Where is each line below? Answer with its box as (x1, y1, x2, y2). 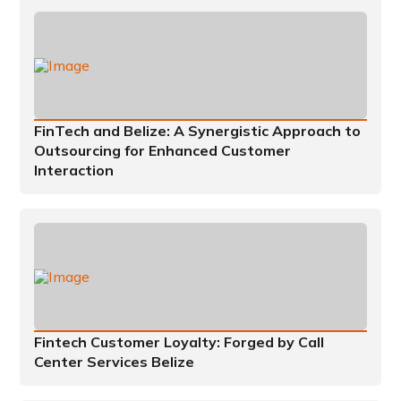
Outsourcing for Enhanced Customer (34, 141, 292, 160)
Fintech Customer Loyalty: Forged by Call (34, 333, 325, 352)
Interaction (34, 161, 115, 180)
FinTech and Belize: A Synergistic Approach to (34, 122, 362, 141)
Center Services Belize (34, 353, 195, 371)
